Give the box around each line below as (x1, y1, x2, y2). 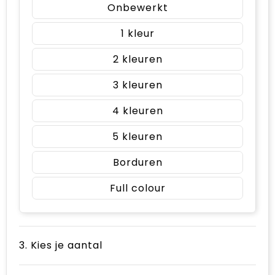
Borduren (112, 155, 163, 169)
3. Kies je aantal (19, 238, 103, 252)
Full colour (109, 180, 166, 195)
